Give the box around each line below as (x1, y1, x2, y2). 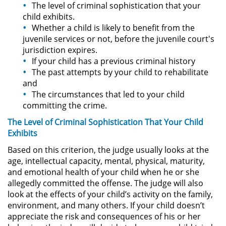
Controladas (76, 186, 123, 198)
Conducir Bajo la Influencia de (76, 65, 189, 77)
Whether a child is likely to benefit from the (32, 22, 195, 34)
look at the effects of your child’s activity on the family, (8, 189, 213, 200)
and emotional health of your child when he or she (8, 166, 199, 178)
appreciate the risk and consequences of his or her (8, 211, 201, 222)
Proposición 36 (76, 210, 133, 222)
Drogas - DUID (76, 73, 131, 85)
